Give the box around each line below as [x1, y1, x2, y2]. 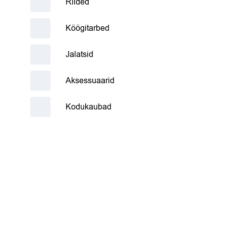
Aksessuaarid [66, 75, 115, 86]
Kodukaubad [66, 101, 111, 112]
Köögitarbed [66, 23, 109, 34]
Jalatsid [66, 49, 93, 60]
